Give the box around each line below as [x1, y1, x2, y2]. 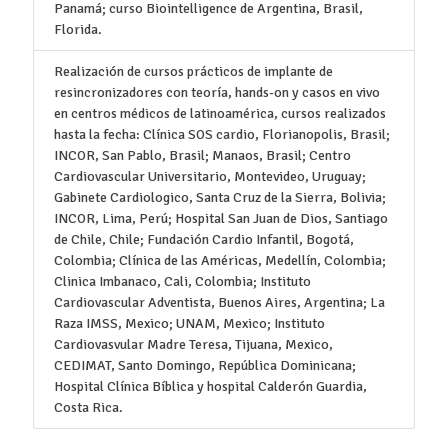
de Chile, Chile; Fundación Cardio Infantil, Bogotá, [53, 230, 354, 248]
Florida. [53, 20, 102, 38]
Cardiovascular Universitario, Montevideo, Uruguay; [53, 167, 366, 185]
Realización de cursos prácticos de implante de [53, 62, 333, 80]
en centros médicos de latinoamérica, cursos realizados [53, 104, 386, 122]
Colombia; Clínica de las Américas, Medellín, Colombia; [53, 251, 386, 269]
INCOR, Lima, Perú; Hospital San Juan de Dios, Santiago [53, 209, 388, 227]
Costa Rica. [53, 398, 123, 416]
